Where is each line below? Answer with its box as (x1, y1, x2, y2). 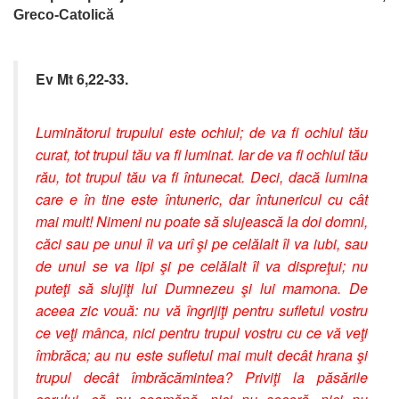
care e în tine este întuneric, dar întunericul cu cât (36, 188, 368, 209)
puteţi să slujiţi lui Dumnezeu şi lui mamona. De (36, 277, 368, 298)
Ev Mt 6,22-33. (36, 68, 128, 89)
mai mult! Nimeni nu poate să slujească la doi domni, (36, 210, 368, 232)
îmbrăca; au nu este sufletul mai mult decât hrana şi (36, 344, 368, 365)
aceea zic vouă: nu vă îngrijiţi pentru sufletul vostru (36, 299, 368, 321)
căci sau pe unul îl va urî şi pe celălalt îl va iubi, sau (36, 232, 368, 254)
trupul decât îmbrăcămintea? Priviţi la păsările (36, 366, 368, 387)
